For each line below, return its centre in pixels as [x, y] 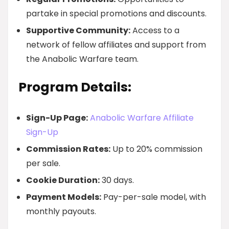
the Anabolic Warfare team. [82, 59]
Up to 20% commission [156, 149]
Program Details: [75, 87]
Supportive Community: [78, 30]
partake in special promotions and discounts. [116, 13]
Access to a [155, 30]
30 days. [117, 180]
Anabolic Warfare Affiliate [142, 118]
